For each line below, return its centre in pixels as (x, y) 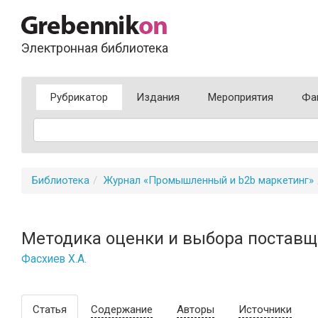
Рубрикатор (79, 97)
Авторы (196, 309)
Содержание (122, 309)
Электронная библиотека (95, 48)
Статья (50, 309)
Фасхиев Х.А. (54, 259)
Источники (265, 309)
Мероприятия (241, 97)
